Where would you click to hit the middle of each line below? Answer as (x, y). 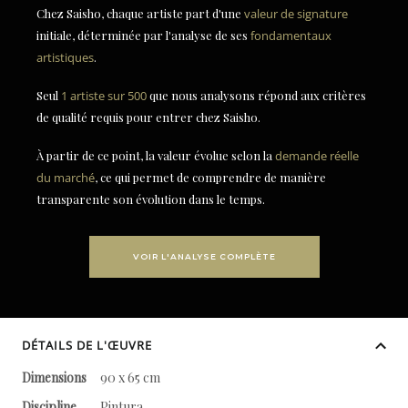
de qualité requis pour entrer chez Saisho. (148, 117)
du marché (66, 178)
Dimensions (54, 377)
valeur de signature (296, 14)
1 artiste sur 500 (104, 96)
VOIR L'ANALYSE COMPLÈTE (204, 256)
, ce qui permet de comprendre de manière (210, 177)
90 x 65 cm (130, 377)
